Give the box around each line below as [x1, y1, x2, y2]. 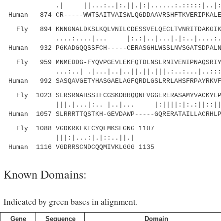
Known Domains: [3, 166, 87, 182]
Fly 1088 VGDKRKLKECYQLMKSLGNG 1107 [8, 125, 154, 132]
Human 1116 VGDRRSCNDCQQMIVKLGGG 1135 [8, 144, 154, 151]
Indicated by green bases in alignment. [3, 196, 138, 207]
